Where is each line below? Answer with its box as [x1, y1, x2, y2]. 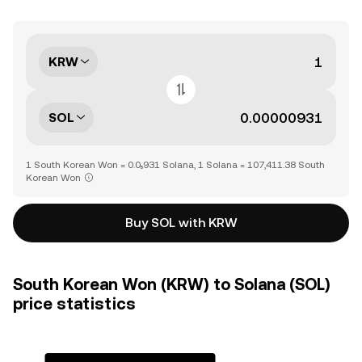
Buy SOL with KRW [124, 215, 238, 230]
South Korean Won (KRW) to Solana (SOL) [13, 275, 330, 294]
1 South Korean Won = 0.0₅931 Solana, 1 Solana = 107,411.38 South [26, 159, 325, 170]
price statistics [13, 294, 136, 314]
